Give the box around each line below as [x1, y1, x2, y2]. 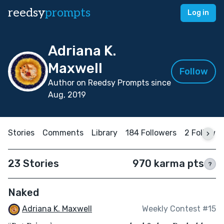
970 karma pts [132, 157, 204, 169]
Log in [187, 8, 209, 17]
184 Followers [125, 128, 176, 137]
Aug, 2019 [48, 90, 86, 99]
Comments [42, 128, 83, 137]
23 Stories [8, 157, 59, 169]
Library [91, 128, 117, 137]
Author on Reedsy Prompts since [48, 78, 171, 87]
